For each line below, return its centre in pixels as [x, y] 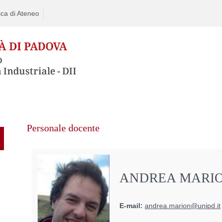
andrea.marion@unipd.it [183, 206]
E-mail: [131, 206]
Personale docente [63, 128]
